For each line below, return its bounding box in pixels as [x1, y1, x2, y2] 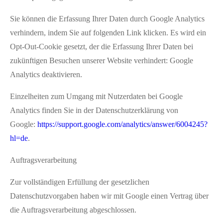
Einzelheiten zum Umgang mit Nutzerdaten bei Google [10, 92, 183, 101]
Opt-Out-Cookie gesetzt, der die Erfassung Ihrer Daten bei [10, 42, 193, 51]
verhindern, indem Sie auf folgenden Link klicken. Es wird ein [10, 28, 206, 37]
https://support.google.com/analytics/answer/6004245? [37, 119, 208, 128]
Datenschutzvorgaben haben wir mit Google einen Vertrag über [10, 191, 209, 200]
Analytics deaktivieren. [10, 70, 82, 79]
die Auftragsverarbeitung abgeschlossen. [10, 205, 136, 214]
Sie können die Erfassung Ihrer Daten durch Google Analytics [10, 14, 205, 23]
